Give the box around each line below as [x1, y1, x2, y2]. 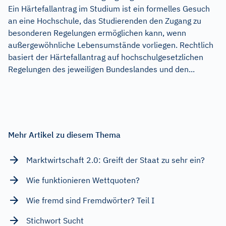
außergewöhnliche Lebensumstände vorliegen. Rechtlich [8, 39, 213, 50]
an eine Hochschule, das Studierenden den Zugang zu [8, 15, 201, 26]
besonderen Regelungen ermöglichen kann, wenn [8, 27, 186, 38]
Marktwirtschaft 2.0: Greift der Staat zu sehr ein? [26, 154, 205, 165]
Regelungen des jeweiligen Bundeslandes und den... [8, 64, 195, 74]
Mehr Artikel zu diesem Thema [8, 129, 121, 140]
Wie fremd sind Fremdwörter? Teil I [26, 195, 154, 205]
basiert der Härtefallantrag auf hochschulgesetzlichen [8, 51, 203, 62]
